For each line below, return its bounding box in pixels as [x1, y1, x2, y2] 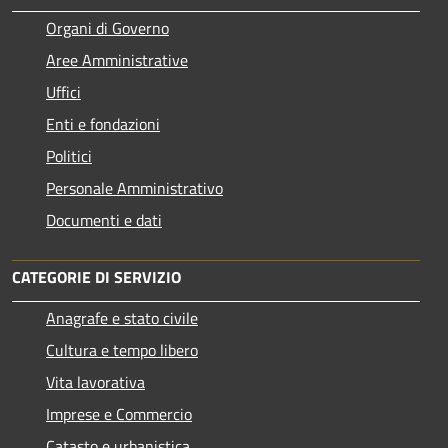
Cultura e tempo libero [46, 337, 198, 362]
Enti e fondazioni [46, 111, 160, 136]
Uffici [46, 79, 81, 104]
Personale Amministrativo [46, 175, 223, 200]
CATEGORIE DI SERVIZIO [12, 264, 181, 289]
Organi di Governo [46, 15, 169, 40]
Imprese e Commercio [46, 401, 192, 426]
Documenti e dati [46, 207, 162, 232]
